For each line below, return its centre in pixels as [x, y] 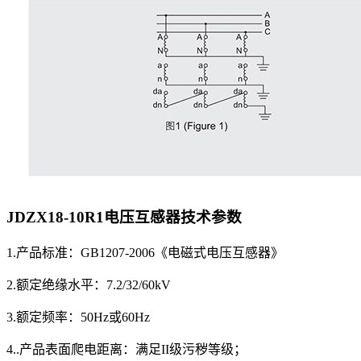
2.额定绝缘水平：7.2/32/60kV [89, 284]
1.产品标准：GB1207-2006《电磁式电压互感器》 [145, 252]
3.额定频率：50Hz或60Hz [78, 317]
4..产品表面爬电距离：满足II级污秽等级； [127, 349]
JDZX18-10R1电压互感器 [93, 217]
